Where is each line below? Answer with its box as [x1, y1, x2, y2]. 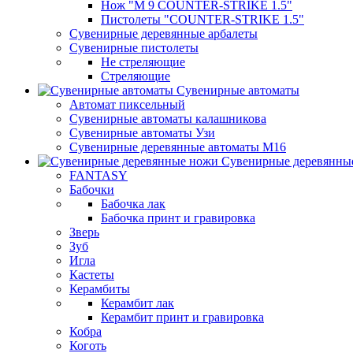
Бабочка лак [101, 197, 165, 210]
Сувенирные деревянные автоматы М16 [69, 140, 286, 154]
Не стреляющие [101, 55, 185, 69]
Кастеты [69, 268, 114, 281]
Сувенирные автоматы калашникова [69, 112, 266, 125]
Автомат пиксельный [69, 98, 185, 111]
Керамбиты [69, 282, 130, 295]
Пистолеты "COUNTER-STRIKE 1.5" [101, 13, 304, 26]
